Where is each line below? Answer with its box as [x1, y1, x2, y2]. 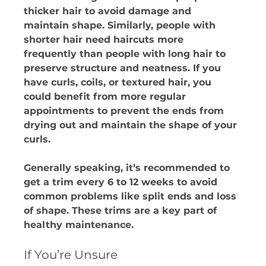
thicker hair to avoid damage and [24, 5, 195, 17]
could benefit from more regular [24, 90, 189, 102]
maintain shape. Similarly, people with [24, 19, 219, 31]
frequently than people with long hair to [24, 47, 229, 59]
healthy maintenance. [24, 218, 134, 230]
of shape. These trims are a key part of [24, 204, 220, 216]
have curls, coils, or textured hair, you [24, 76, 215, 88]
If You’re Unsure [24, 247, 118, 262]
